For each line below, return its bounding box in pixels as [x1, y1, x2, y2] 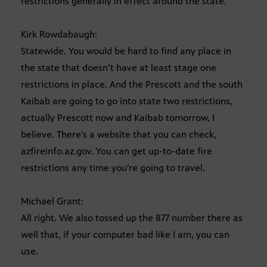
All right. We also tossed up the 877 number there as [21, 212, 243, 224]
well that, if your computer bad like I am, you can [21, 229, 229, 241]
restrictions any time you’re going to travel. [21, 162, 205, 174]
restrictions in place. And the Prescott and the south [21, 79, 243, 91]
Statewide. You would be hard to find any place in [21, 45, 231, 57]
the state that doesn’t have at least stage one [21, 62, 216, 74]
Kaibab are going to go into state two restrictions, [21, 95, 232, 107]
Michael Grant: [21, 195, 83, 207]
